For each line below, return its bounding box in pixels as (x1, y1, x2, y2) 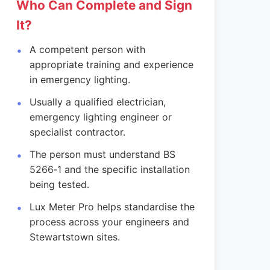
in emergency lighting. (30, 74, 131, 86)
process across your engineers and (30, 216, 190, 228)
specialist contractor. (30, 126, 126, 138)
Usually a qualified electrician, (30, 96, 166, 108)
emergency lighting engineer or (30, 111, 172, 123)
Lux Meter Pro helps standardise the (30, 201, 195, 213)
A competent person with (30, 43, 146, 55)
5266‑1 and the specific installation (30, 163, 190, 175)
